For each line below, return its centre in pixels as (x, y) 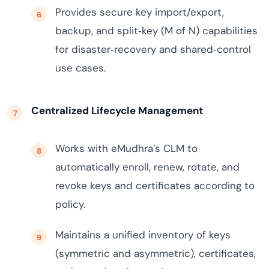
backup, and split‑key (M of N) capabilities (156, 31)
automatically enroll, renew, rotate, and (147, 167)
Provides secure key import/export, (140, 12)
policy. (70, 204)
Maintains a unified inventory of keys (143, 235)
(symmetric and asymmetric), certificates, (156, 253)
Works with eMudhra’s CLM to (126, 148)
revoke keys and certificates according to (155, 186)
